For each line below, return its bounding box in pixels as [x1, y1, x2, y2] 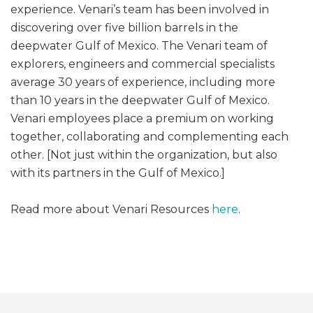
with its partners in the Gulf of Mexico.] [10, 166, 225, 180]
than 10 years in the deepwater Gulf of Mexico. [10, 93, 270, 107]
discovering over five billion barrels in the [10, 20, 238, 34]
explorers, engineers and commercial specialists [10, 57, 275, 71]
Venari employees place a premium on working [10, 111, 274, 125]
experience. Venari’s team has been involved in [10, 2, 269, 16]
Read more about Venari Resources [10, 202, 212, 216]
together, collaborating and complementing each [10, 129, 289, 143]
